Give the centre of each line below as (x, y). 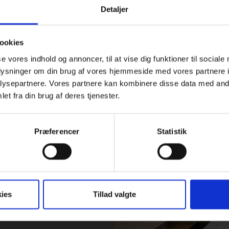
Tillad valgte (114, 194)
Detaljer (114, 9)
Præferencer (57, 131)
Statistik (172, 131)
